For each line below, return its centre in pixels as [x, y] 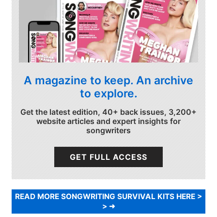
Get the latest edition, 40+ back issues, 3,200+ [108, 112]
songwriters [108, 131]
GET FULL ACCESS [108, 157]
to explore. [108, 93]
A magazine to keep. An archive [108, 80]
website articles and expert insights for [108, 121]
